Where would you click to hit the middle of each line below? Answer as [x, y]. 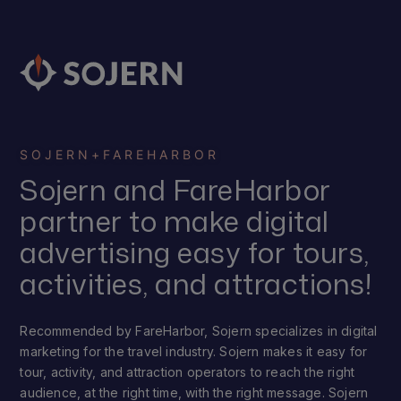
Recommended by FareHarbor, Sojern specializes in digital [199, 330]
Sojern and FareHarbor [175, 189]
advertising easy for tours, [195, 252]
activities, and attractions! [196, 283]
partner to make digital [175, 220]
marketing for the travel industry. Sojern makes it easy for [194, 351]
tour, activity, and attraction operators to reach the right [188, 371]
